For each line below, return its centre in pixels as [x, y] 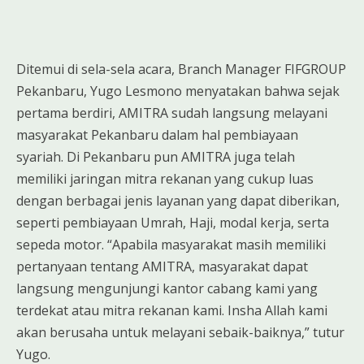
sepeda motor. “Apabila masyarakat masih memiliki [171, 244]
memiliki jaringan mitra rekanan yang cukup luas [165, 178]
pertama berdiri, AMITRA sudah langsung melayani [172, 113]
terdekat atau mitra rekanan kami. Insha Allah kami [172, 310]
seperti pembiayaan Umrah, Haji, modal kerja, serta [173, 222]
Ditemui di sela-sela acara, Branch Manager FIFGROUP [181, 69]
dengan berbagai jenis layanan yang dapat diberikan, [178, 200]
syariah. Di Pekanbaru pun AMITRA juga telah [156, 156]
